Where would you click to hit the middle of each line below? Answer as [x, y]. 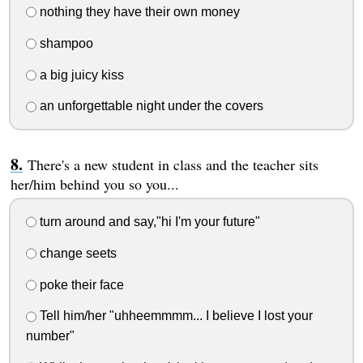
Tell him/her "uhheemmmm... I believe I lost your [174, 316]
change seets [76, 253]
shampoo [64, 43]
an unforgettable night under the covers [149, 106]
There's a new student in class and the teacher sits [173, 165]
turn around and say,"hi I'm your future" [148, 222]
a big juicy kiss [80, 75]
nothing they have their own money [138, 11]
